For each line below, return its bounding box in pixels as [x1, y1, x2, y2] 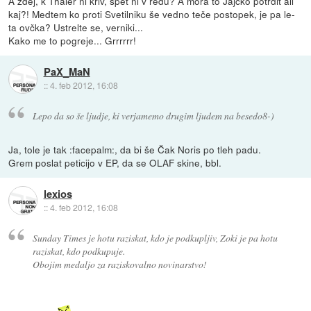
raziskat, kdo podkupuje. [32, 244, 125, 258]
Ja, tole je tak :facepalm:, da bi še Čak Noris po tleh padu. [8, 142, 262, 156]
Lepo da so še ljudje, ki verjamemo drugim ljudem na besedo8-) [32, 108, 274, 122]
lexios [43, 186, 72, 202]
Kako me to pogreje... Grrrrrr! [8, 33, 137, 48]
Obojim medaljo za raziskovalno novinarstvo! [32, 257, 207, 271]
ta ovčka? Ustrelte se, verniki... [8, 20, 144, 35]
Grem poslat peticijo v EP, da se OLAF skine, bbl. [8, 155, 222, 169]
